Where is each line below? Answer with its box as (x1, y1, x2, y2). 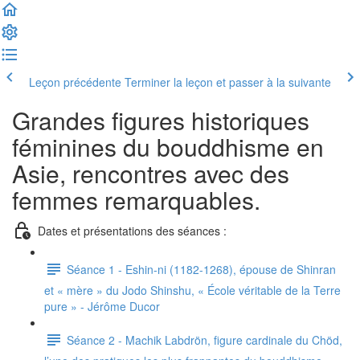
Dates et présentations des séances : (38, 222, 227, 239)
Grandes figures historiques (12, 103, 309, 137)
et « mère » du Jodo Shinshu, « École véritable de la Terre (44, 282, 341, 298)
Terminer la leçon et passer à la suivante (125, 74, 331, 90)
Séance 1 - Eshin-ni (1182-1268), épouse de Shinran (67, 260, 336, 277)
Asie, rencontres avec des (12, 156, 289, 190)
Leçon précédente (29, 74, 121, 90)
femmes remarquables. (12, 182, 260, 217)
